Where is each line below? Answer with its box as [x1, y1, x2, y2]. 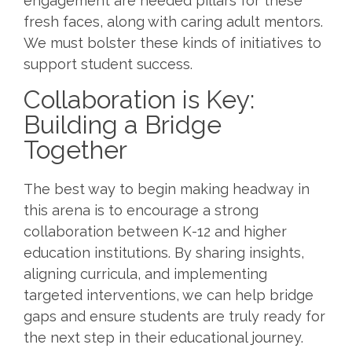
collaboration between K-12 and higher [24, 222, 287, 240]
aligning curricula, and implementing [24, 265, 267, 282]
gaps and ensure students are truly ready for [24, 307, 325, 324]
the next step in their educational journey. [24, 328, 303, 346]
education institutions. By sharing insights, [24, 244, 304, 261]
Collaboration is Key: [24, 84, 255, 114]
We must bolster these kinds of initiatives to [24, 34, 321, 51]
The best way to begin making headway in [24, 180, 310, 197]
